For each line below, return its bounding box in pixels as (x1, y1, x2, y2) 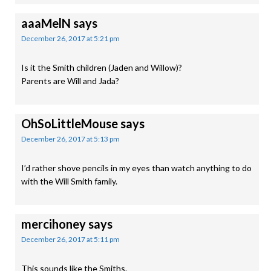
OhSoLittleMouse (21, 116, 118, 131)
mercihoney (21, 217, 86, 231)
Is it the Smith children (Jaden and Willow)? (21, 62, 182, 73)
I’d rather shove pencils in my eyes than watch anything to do (21, 163, 252, 173)
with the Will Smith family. (21, 176, 117, 186)
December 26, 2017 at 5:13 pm (21, 134, 120, 143)
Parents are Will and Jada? (21, 76, 119, 86)
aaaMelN (21, 16, 71, 30)
